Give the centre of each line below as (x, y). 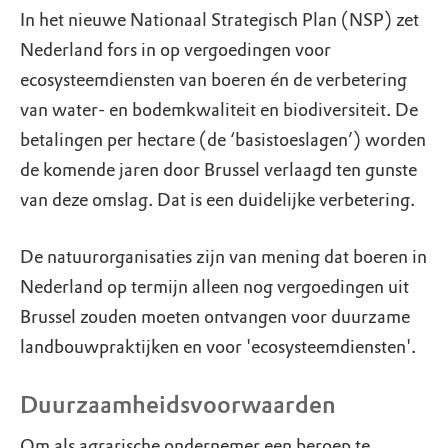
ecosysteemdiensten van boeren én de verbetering (213, 80)
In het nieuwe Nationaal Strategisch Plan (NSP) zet (219, 20)
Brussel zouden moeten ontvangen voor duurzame (215, 317)
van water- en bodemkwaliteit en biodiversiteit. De (219, 110)
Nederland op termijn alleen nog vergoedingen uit (214, 287)
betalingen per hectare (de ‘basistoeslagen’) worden (223, 140)
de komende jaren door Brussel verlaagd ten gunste (218, 170)
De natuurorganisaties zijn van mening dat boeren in (223, 257)
